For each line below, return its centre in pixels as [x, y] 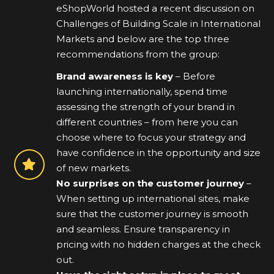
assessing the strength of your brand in [145, 107]
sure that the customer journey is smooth [152, 214]
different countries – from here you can [147, 122]
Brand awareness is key [114, 76]
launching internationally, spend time [142, 92]
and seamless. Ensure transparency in [143, 229]
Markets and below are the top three [143, 39]
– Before [194, 76]
